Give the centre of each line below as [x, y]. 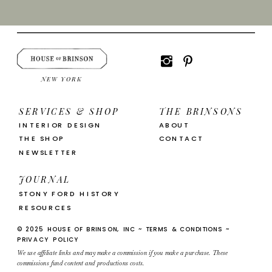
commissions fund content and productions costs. [81, 263]
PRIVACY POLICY [48, 239]
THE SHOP [42, 139]
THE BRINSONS [201, 111]
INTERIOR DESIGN [60, 125]
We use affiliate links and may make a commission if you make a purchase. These [123, 253]
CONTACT [181, 139]
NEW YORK [62, 79]
